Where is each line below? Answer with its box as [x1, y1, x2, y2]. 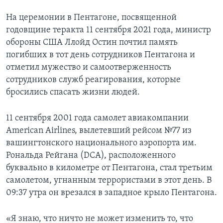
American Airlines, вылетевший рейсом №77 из [6, 126, 192, 136]
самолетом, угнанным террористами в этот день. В [6, 176, 212, 186]
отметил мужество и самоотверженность [6, 63, 171, 73]
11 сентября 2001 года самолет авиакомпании [6, 113, 189, 123]
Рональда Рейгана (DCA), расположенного [6, 151, 176, 161]
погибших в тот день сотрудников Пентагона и [6, 50, 195, 60]
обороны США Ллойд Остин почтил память [6, 38, 178, 48]
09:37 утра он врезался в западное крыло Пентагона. [6, 188, 217, 198]
